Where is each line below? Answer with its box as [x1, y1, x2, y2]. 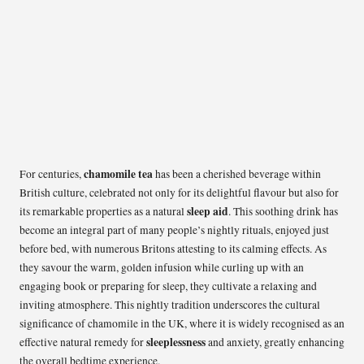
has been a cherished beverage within [153, 167, 321, 182]
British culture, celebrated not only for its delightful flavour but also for [19, 185, 339, 201]
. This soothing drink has [228, 204, 338, 219]
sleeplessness [146, 334, 206, 351]
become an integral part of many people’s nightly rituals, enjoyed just [19, 223, 329, 238]
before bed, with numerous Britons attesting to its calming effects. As [19, 241, 327, 257]
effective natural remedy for [19, 335, 146, 350]
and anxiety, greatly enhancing [206, 335, 344, 350]
